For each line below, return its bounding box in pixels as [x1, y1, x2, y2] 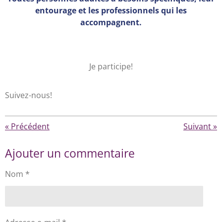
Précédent [11, 121, 50, 132]
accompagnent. [80, 17, 142, 28]
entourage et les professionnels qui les [35, 5, 187, 16]
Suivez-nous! [5, 89, 52, 101]
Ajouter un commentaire [5, 145, 135, 162]
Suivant [183, 121, 211, 132]
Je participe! [89, 60, 133, 72]
